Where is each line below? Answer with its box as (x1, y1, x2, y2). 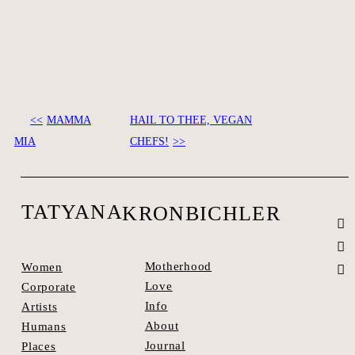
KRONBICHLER (122, 201, 281, 225)
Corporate (21, 280, 76, 293)
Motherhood (144, 260, 212, 273)
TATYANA (21, 200, 124, 223)
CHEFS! (130, 135, 170, 147)
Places (21, 339, 56, 353)
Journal (144, 339, 185, 353)
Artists (21, 300, 58, 313)
